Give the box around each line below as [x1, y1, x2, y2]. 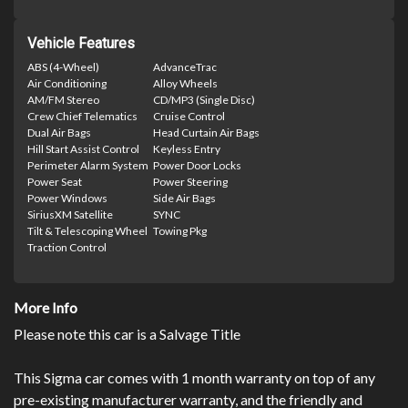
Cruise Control [153, 108, 225, 123]
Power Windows [27, 190, 107, 205]
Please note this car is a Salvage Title [14, 324, 243, 342]
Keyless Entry [153, 141, 220, 156]
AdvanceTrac [153, 59, 217, 74]
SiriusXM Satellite [27, 207, 113, 221]
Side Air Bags [153, 190, 216, 205]
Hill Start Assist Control [27, 141, 139, 156]
